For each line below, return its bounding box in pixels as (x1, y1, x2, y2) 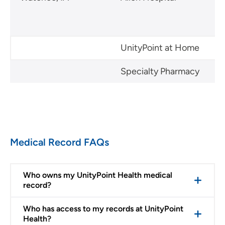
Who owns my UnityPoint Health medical (23, 170, 172, 180)
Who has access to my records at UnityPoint (23, 203, 183, 213)
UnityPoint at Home (121, 42, 199, 53)
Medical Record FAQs (10, 136, 109, 148)
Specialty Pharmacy (121, 65, 199, 77)
